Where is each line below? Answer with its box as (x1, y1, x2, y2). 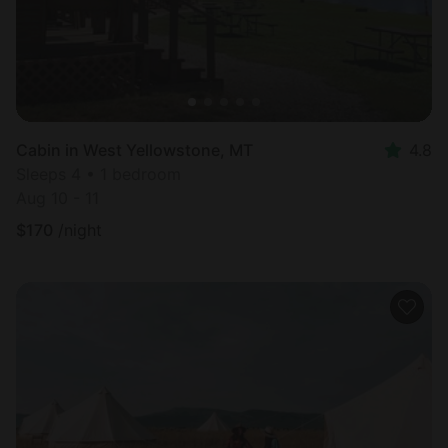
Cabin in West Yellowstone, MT (16, 139, 253, 160)
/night (58, 219, 102, 240)
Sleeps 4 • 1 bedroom (16, 163, 181, 184)
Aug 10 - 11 (16, 187, 99, 208)
